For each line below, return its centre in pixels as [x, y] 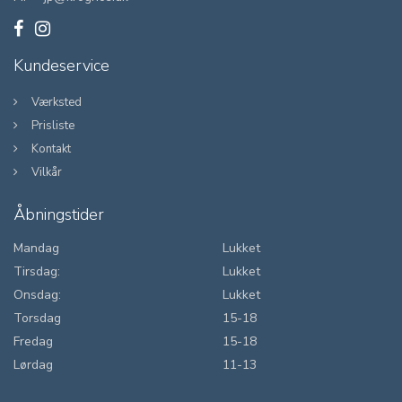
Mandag [36, 248]
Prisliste [53, 126]
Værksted [57, 102]
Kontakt [51, 149]
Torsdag [37, 318]
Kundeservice [61, 66]
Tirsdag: [37, 271]
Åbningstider [59, 214]
